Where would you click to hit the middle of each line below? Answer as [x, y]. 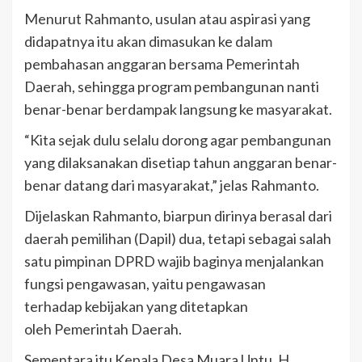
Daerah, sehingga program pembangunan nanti [172, 87]
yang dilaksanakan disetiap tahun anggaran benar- [181, 163]
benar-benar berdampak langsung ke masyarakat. [178, 109]
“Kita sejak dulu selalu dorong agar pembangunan [178, 140]
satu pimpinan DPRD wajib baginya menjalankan [174, 261]
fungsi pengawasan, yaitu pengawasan [145, 284]
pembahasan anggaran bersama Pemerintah [162, 64]
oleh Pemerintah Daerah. [103, 329]
